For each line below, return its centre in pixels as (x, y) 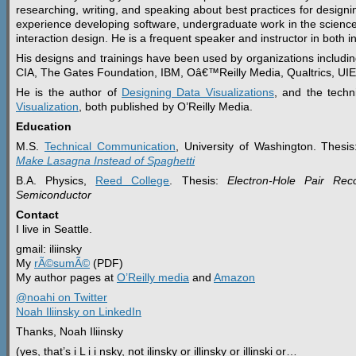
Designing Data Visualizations (198, 92)
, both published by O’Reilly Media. (166, 106)
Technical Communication (110, 146)
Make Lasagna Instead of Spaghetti (105, 160)
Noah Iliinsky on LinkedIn (79, 311)
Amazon (234, 277)
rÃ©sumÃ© (62, 263)
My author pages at (66, 277)
